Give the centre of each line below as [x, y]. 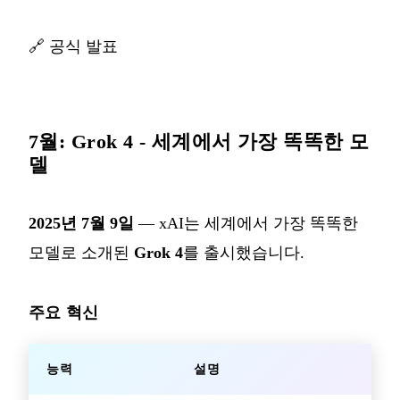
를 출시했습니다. [244, 253]
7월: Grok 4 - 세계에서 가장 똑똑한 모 [199, 142]
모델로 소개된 [81, 253]
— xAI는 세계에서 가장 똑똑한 [246, 224]
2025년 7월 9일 [81, 224]
